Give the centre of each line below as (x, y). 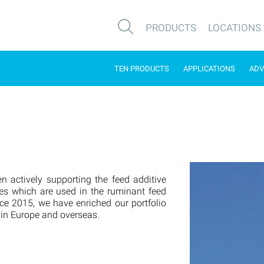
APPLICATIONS (209, 68)
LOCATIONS (235, 27)
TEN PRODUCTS (142, 68)
